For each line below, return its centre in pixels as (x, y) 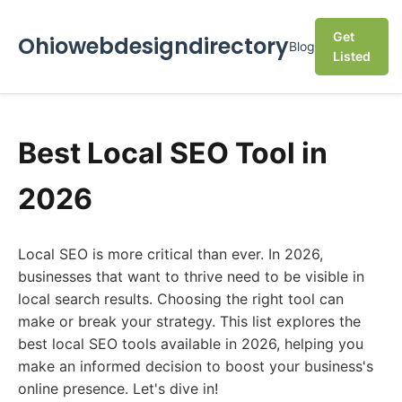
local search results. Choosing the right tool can (181, 299)
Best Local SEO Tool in (173, 153)
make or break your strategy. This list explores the (189, 321)
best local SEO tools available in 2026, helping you (191, 344)
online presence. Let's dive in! (118, 389)
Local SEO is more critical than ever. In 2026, (170, 254)
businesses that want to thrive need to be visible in (191, 276)
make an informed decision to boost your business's (196, 366)
